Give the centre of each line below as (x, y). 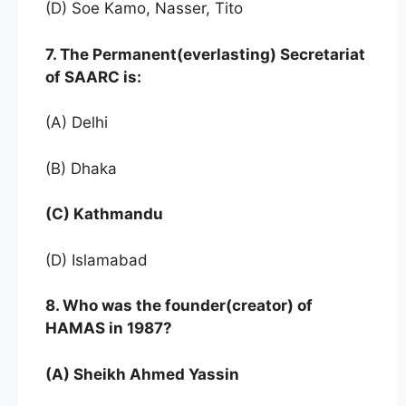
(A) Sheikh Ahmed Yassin (144, 374)
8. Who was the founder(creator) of (179, 306)
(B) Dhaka (83, 168)
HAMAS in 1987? (109, 329)
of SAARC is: (95, 77)
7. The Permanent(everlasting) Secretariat (205, 54)
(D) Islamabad (99, 260)
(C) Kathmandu (104, 214)
